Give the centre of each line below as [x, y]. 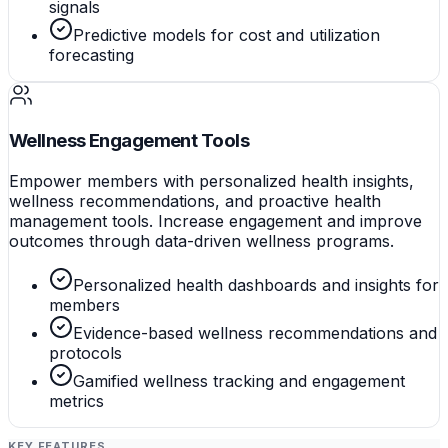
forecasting [91, 54]
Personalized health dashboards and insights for [256, 285]
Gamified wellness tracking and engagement [239, 381]
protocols [85, 353]
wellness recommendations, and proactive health [195, 201]
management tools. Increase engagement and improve [215, 221]
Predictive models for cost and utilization [226, 34]
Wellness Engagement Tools [129, 141]
